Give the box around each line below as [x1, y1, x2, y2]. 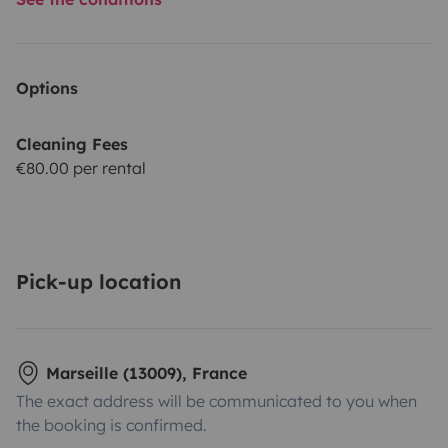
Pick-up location [16, 268, 181, 294]
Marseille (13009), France [46, 362, 247, 383]
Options [16, 77, 78, 98]
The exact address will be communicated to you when [16, 390, 417, 411]
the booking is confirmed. [16, 414, 207, 435]
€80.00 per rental [16, 157, 146, 178]
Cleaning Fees [16, 133, 128, 154]
